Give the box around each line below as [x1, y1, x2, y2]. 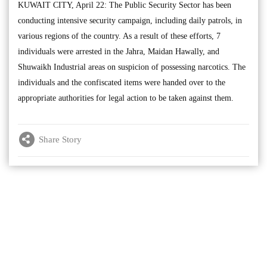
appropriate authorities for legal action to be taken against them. [18, 94, 234, 103]
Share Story [39, 134, 82, 144]
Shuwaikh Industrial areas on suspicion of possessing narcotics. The [18, 63, 246, 72]
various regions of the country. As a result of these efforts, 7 [18, 32, 221, 41]
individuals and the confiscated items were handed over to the [18, 78, 225, 88]
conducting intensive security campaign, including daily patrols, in [18, 16, 242, 26]
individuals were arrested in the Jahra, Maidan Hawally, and [18, 47, 219, 57]
